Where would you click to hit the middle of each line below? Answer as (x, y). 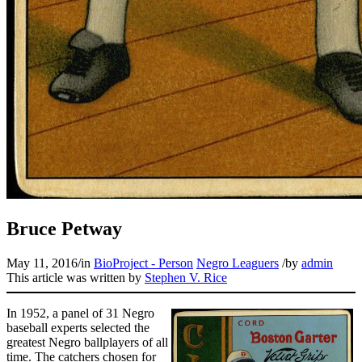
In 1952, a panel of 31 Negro (80, 313)
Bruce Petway (64, 228)
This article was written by (76, 277)
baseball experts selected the (78, 327)
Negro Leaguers (238, 263)
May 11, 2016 (42, 263)
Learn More (51, 51)
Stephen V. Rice (186, 277)
